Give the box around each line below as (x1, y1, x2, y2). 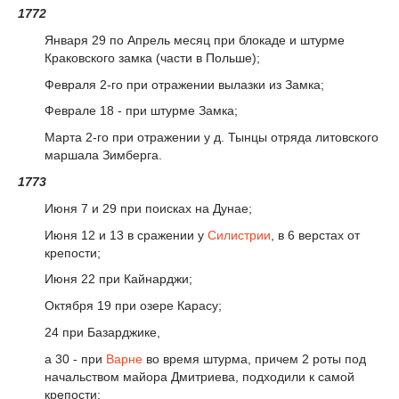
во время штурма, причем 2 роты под (142, 351, 366, 366)
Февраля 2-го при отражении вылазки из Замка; (45, 77, 324, 92)
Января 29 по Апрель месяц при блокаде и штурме (45, 32, 345, 47)
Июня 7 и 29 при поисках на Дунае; (45, 200, 252, 216)
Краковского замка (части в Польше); (45, 50, 260, 65)
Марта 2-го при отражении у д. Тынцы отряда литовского (45, 130, 379, 145)
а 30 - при (45, 351, 106, 366)
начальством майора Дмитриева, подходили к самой (45, 369, 354, 384)
